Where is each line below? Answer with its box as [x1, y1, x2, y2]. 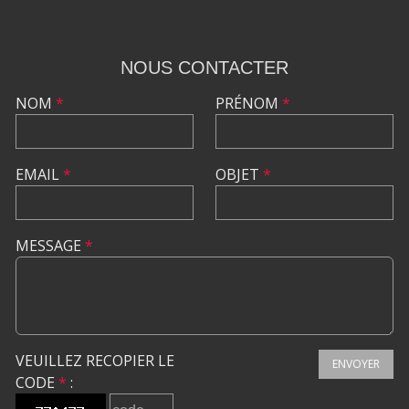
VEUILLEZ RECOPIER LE [16, 350, 174, 371]
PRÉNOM [215, 92, 282, 113]
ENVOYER [332, 355, 380, 372]
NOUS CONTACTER [121, 57, 288, 78]
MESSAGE [16, 235, 85, 256]
